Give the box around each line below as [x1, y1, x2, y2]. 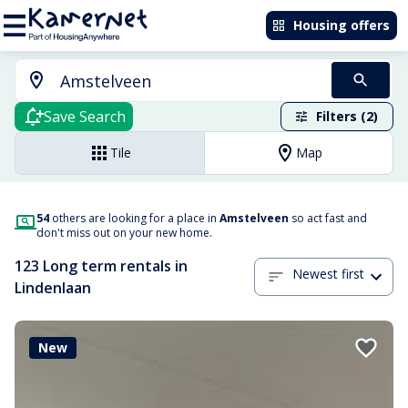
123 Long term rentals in [15, 256, 188, 276]
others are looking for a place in [49, 210, 219, 226]
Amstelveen [219, 210, 289, 226]
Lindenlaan [15, 278, 91, 298]
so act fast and [289, 210, 367, 226]
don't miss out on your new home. [36, 225, 212, 240]
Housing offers [293, 16, 390, 34]
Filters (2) [316, 107, 378, 125]
